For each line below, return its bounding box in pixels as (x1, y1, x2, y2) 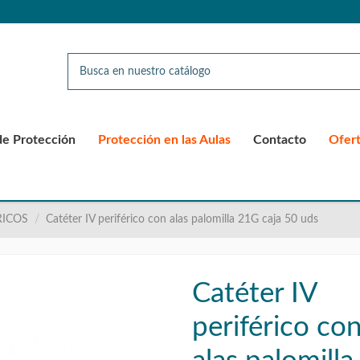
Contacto (253, 133, 306, 146)
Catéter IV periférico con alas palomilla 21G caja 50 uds (46, 214, 319, 225)
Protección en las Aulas (98, 133, 231, 146)
